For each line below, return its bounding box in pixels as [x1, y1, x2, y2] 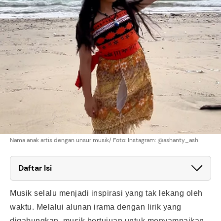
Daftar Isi [18, 162, 52, 173]
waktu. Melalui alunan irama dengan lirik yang [10, 202, 182, 211]
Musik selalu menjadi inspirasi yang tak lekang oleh [10, 188, 203, 197]
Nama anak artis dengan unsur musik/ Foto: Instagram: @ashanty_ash [10, 136, 198, 144]
